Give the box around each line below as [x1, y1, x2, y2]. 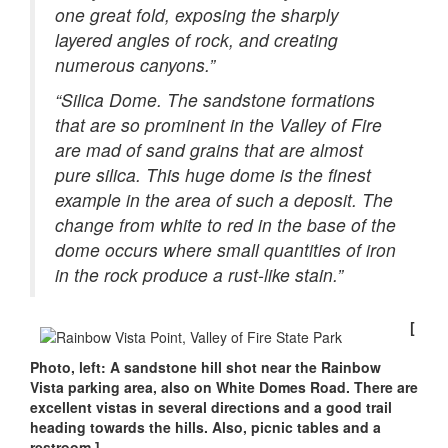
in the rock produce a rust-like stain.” [55, 262, 343, 287]
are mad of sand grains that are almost [55, 137, 363, 162]
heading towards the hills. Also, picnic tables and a [30, 417, 381, 437]
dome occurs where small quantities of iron [55, 237, 396, 262]
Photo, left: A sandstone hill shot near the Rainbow [30, 357, 381, 377]
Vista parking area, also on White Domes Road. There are [30, 377, 418, 397]
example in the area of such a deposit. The [55, 187, 393, 212]
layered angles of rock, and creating [55, 27, 338, 52]
